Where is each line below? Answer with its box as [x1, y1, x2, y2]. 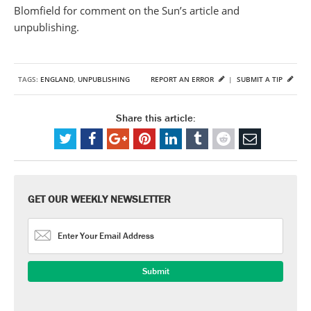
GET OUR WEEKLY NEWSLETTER [28, 192, 171, 205]
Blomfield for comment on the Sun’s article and [14, 3, 239, 17]
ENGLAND [40, 74, 74, 84]
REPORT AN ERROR [151, 74, 216, 84]
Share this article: [115, 111, 196, 124]
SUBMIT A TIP [237, 74, 285, 84]
